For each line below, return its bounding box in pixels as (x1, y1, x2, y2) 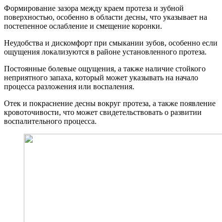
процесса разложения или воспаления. (4, 82, 134, 91)
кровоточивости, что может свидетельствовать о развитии (4, 108, 202, 116)
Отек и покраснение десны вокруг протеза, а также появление (4, 99, 216, 108)
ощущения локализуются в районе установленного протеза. (4, 47, 207, 56)
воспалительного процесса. (4, 116, 97, 125)
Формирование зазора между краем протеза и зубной (4, 3, 184, 12)
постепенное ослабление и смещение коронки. (4, 21, 162, 30)
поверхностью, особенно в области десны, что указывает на (4, 12, 207, 21)
